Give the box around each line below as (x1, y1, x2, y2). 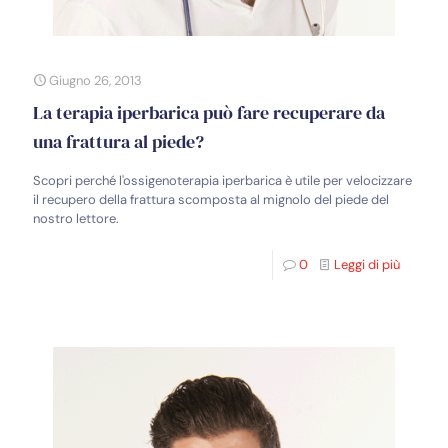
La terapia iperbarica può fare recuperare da (33, 99, 385, 125)
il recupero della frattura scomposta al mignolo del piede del (33, 190, 389, 208)
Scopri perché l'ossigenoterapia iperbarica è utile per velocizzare (33, 171, 412, 189)
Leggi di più (334, 255, 400, 273)
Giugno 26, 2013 (49, 71, 142, 89)
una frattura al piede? (33, 128, 204, 154)
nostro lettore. (33, 209, 119, 227)
